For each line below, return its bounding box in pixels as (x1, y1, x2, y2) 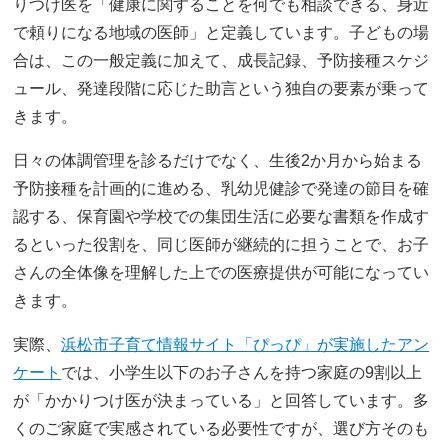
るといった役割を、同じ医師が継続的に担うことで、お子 (13, 235, 430, 253)
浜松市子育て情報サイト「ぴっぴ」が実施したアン (61, 335, 430, 353)
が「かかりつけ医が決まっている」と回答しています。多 (13, 391, 430, 409)
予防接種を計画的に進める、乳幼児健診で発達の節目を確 (13, 179, 430, 197)
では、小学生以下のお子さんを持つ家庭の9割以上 (61, 363, 423, 381)
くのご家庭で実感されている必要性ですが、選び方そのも (13, 419, 430, 437)
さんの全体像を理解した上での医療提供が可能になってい (13, 263, 430, 281)
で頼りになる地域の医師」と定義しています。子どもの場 (13, 23, 430, 41)
